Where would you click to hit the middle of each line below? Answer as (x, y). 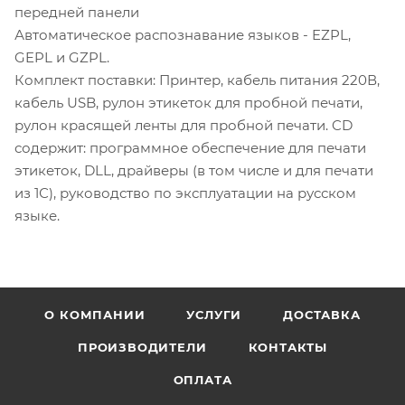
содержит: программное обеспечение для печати (190, 147)
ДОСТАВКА (322, 315)
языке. (37, 215)
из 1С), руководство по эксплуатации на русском (185, 193)
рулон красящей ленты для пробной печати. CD (184, 125)
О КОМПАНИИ (95, 315)
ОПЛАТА (202, 380)
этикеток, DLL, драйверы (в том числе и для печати (194, 170)
